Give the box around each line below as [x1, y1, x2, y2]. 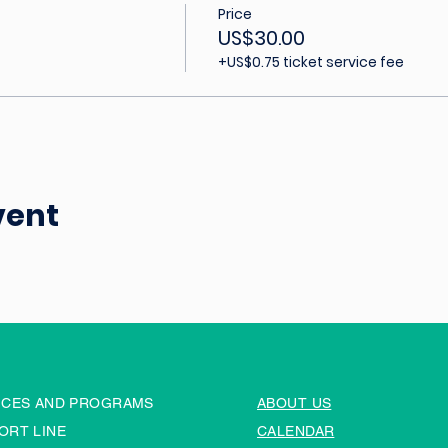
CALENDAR [257, 423, 335, 439]
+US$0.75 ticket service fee [217, 52, 404, 72]
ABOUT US [257, 395, 332, 411]
